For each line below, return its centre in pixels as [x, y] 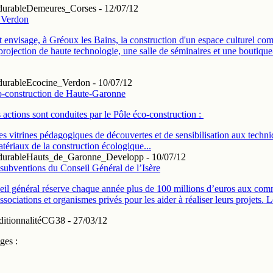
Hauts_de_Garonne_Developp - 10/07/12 [106, 157]
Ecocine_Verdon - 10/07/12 [79, 83]
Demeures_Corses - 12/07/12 [82, 9]
